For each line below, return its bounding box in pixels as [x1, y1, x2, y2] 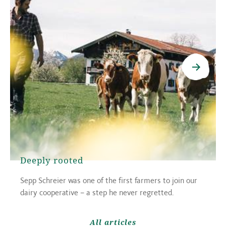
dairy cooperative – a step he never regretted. [20, 187, 176, 197]
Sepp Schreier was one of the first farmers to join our [20, 175, 197, 185]
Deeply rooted [20, 154, 83, 166]
